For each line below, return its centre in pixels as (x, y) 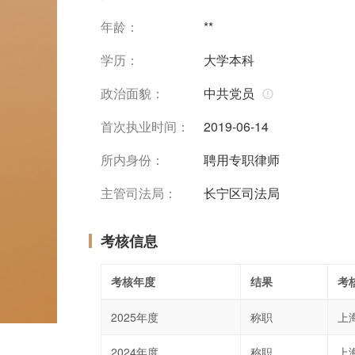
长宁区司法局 (242, 193)
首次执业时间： (145, 126)
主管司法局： (139, 193)
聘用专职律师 (242, 160)
